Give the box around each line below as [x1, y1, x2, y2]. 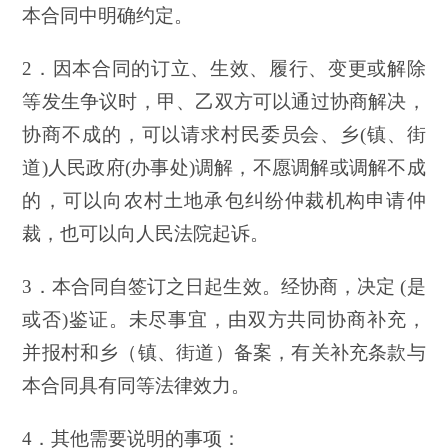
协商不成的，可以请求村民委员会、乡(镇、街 [22, 123, 426, 145]
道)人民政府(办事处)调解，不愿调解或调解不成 [22, 156, 426, 178]
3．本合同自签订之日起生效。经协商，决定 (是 [22, 275, 426, 297]
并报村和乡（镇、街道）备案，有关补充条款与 [22, 341, 426, 363]
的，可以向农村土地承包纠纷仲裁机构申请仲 [22, 189, 426, 211]
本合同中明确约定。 [22, 4, 194, 26]
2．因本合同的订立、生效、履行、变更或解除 [22, 57, 426, 79]
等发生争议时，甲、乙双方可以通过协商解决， [22, 90, 426, 112]
